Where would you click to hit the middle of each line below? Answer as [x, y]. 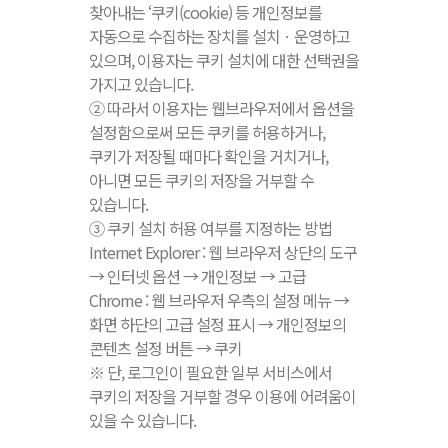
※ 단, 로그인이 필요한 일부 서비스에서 [210, 371]
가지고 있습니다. [141, 83]
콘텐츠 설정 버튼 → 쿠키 [165, 347]
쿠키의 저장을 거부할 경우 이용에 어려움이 [222, 395]
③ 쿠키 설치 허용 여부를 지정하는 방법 [210, 227]
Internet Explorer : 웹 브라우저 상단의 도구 [223, 251]
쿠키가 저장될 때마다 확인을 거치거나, [208, 155]
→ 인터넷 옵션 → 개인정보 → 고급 [197, 275]
